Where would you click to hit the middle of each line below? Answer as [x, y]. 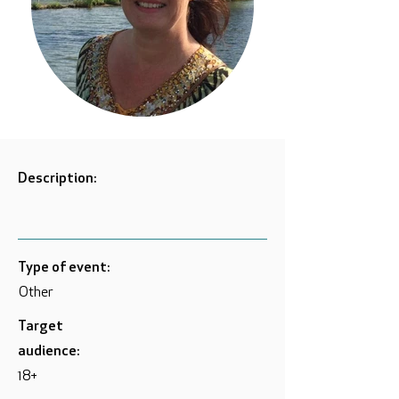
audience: [49, 352]
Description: [57, 179]
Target [41, 327]
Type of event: [64, 268]
